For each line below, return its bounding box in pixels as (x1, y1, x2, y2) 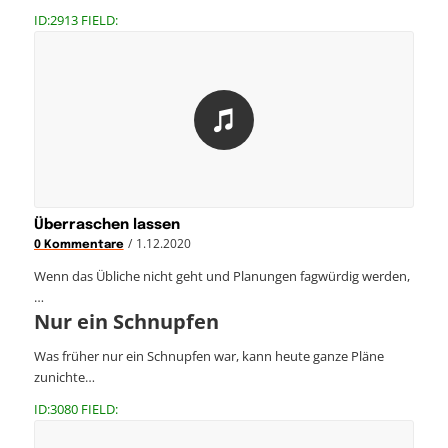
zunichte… (33, 367, 95, 386)
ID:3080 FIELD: (33, 399, 118, 418)
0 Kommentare (33, 238, 124, 251)
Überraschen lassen (33, 217, 180, 232)
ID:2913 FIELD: (33, 10, 118, 29)
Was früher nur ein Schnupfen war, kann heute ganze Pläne (33, 346, 384, 365)
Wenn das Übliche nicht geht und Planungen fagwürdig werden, (33, 266, 410, 285)
